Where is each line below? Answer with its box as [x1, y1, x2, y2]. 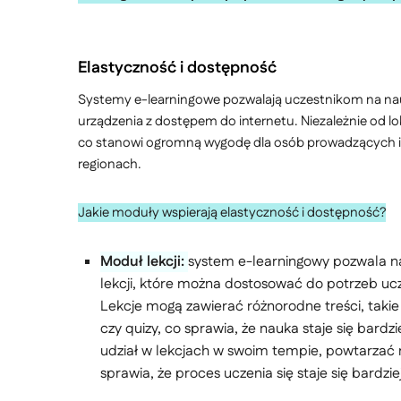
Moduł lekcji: [100, 252, 184, 272]
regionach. [78, 155, 141, 174]
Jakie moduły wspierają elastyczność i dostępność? [78, 203, 386, 222]
